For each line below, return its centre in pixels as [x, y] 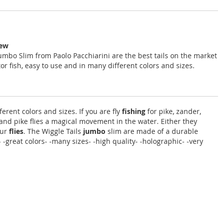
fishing [134, 111]
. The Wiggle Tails [53, 131]
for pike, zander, [173, 111]
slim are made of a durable [152, 131]
